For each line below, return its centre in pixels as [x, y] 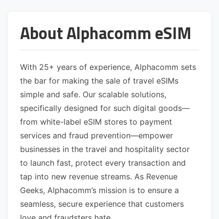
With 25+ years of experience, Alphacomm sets [108, 67]
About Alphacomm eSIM [106, 33]
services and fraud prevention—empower [97, 136]
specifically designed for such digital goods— [105, 108]
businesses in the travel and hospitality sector [105, 149]
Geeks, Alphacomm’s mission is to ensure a [99, 190]
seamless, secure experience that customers [102, 204]
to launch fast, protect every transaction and [103, 163]
